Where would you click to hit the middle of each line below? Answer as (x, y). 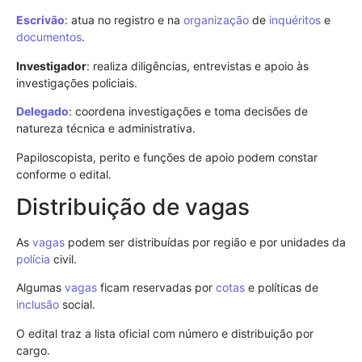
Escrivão (40, 20)
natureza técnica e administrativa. (106, 128)
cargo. (33, 350)
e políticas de (282, 288)
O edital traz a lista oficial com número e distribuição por (165, 333)
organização (216, 20)
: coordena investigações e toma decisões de (188, 112)
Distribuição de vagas (133, 206)
